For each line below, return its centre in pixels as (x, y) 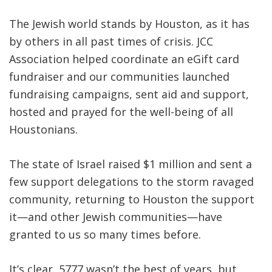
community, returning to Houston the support (132, 199)
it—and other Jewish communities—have (116, 217)
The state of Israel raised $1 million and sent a (131, 164)
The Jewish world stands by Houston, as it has (129, 24)
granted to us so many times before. (105, 235)
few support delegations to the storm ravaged (131, 182)
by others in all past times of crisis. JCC (111, 42)
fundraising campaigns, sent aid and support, (129, 94)
